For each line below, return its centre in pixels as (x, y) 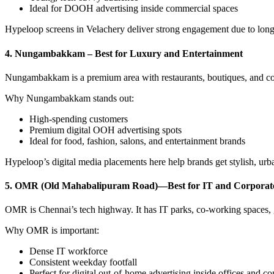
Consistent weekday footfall (83, 262)
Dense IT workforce (68, 251)
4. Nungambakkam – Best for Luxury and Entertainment (124, 53)
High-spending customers (79, 119)
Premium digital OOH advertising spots (106, 130)
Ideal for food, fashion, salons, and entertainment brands (137, 141)
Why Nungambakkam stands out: (69, 98)
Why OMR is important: (52, 231)
